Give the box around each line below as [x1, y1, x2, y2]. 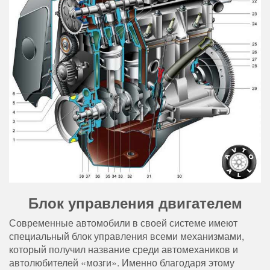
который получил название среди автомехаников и [9, 242, 238, 256]
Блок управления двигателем [28, 192, 242, 213]
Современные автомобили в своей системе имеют [9, 215, 237, 230]
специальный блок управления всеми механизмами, [9, 228, 244, 243]
